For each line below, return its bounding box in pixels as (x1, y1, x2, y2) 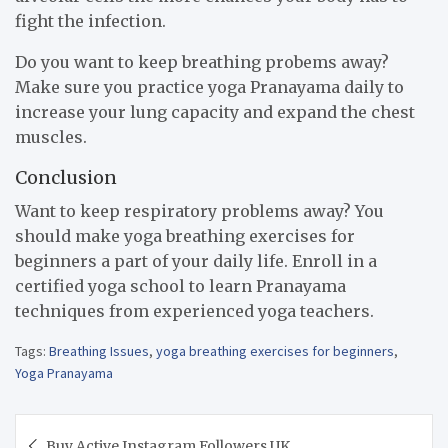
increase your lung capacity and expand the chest (15, 102, 415, 123)
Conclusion (15, 166, 117, 190)
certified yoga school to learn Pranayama (15, 276, 346, 297)
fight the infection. (15, 11, 166, 32)
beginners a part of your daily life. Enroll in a (15, 251, 377, 272)
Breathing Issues (49, 342, 149, 361)
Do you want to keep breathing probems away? (15, 52, 389, 73)
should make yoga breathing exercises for (15, 226, 355, 247)
